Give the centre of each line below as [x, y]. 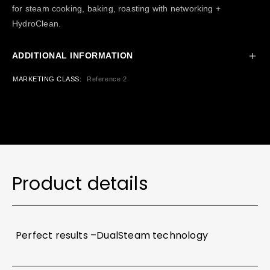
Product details [80, 184]
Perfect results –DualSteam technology [112, 235]
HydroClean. [37, 24]
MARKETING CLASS [46, 79]
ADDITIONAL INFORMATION [73, 55]
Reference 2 [107, 79]
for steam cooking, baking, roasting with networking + [117, 8]
